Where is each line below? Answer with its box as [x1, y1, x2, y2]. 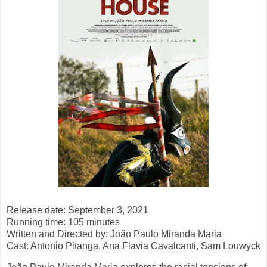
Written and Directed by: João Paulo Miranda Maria [7, 229, 222, 240]
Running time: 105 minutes [7, 217, 120, 228]
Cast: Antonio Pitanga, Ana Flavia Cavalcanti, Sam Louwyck [7, 241, 260, 252]
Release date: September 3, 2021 [7, 205, 148, 216]
